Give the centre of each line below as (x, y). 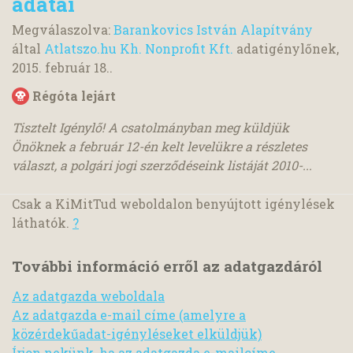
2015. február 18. (61, 67)
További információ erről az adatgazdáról (167, 266)
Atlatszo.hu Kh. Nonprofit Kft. (139, 48)
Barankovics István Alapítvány (213, 29)
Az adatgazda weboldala (88, 295)
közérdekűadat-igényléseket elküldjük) (137, 333)
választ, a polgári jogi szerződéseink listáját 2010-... (162, 165)
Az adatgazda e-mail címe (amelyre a (129, 314)
